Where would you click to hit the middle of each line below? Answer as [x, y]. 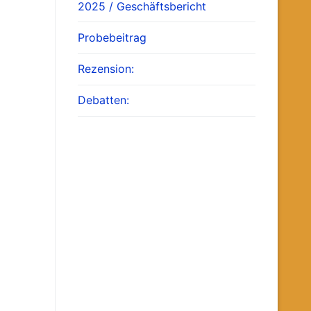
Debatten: [103, 100]
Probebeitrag [112, 37]
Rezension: [106, 69]
